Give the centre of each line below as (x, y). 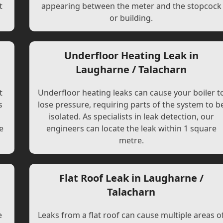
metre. (131, 140)
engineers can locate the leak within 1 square (131, 128)
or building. (131, 18)
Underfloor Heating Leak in (131, 56)
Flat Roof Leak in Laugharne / (131, 178)
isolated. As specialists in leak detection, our (131, 116)
